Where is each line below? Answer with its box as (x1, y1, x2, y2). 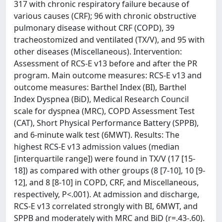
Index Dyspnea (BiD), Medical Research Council (14, 94, 189, 105)
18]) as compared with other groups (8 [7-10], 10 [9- (14, 165, 205, 176)
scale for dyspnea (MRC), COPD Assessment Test (14, 106, 195, 116)
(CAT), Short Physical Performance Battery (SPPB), (14, 117, 199, 128)
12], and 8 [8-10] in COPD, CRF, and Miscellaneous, (14, 177, 199, 188)
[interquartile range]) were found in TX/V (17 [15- (14, 153, 195, 164)
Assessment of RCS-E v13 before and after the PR (14, 58, 197, 69)
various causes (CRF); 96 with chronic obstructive (14, 10, 196, 21)
